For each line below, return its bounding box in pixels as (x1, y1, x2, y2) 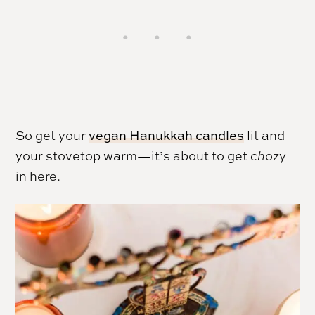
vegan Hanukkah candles (89, 127, 245, 145)
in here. (15, 167, 61, 185)
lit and (244, 127, 285, 144)
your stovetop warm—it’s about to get (15, 147, 251, 165)
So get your (15, 127, 89, 144)
